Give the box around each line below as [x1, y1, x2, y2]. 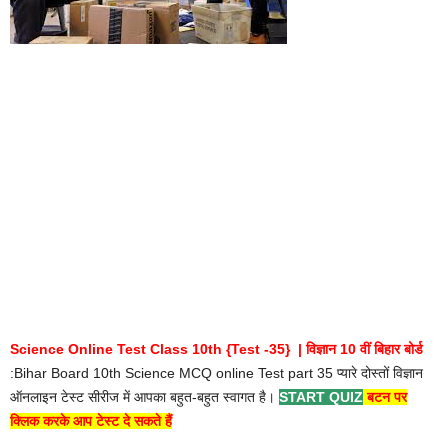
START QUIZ [279, 389, 363, 405]
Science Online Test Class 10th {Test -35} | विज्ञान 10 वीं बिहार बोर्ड [10, 341, 423, 357]
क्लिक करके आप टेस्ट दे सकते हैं [10, 413, 172, 429]
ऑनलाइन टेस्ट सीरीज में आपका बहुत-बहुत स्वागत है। [10, 389, 279, 405]
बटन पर [363, 389, 407, 405]
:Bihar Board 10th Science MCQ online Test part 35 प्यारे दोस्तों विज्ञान [10, 365, 423, 381]
